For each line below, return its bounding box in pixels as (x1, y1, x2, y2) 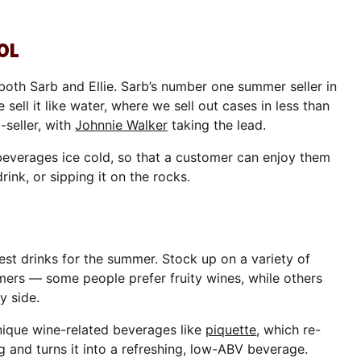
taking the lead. (168, 116, 267, 133)
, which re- (256, 321, 322, 338)
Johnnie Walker (75, 116, 168, 133)
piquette (205, 321, 257, 338)
